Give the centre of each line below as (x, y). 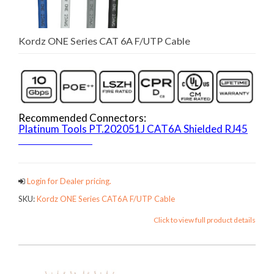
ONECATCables (55, 139)
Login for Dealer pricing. (68, 181)
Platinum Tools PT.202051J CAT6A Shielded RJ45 (133, 128)
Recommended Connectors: (82, 117)
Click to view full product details (205, 220)
